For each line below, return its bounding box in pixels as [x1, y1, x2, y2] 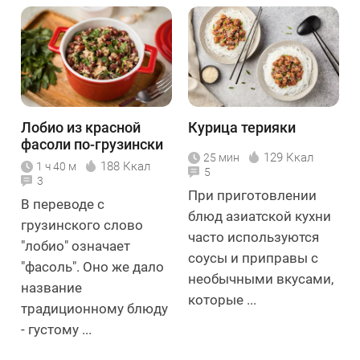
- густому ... [21, 321, 92, 338]
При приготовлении [188, 187, 317, 204]
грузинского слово [21, 217, 143, 234]
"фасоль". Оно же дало [21, 259, 164, 276]
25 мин [203, 151, 239, 165]
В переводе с [21, 196, 104, 213]
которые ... [188, 292, 256, 309]
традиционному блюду [21, 301, 168, 317]
